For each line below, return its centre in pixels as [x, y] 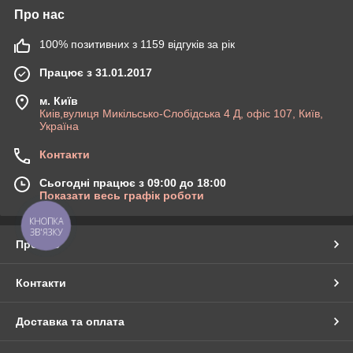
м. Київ [59, 101]
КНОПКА [46, 221]
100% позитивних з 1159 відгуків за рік [137, 45]
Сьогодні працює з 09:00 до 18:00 [133, 183]
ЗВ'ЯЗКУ [46, 232]
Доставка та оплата [70, 322]
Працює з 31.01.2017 [96, 73]
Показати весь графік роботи [122, 196]
